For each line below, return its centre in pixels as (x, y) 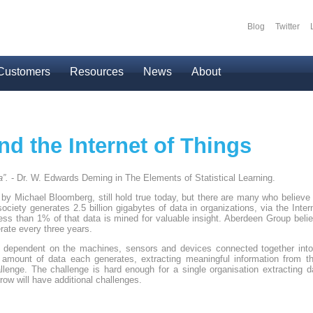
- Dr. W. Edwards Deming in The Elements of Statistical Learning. (143, 178)
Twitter (287, 27)
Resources (97, 72)
